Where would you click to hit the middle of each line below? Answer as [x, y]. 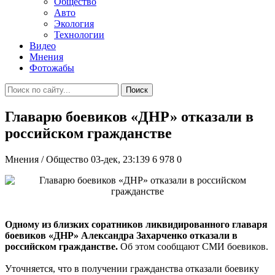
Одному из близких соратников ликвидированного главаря [136, 224]
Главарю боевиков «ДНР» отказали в [129, 116]
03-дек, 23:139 [120, 159]
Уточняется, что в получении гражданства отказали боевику [132, 268]
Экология [74, 24]
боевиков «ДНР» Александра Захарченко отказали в [121, 235]
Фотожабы [52, 68]
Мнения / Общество [47, 159]
